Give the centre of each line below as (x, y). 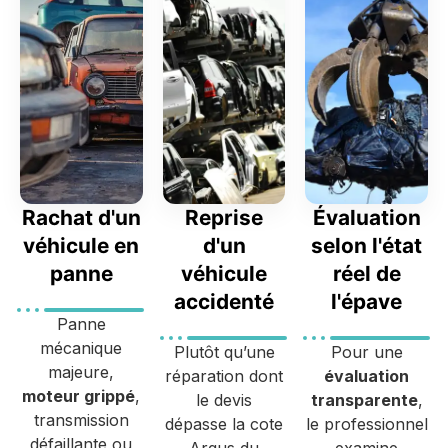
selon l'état (367, 245)
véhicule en (81, 245)
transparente (364, 399)
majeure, (81, 371)
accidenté (224, 301)
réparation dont (224, 375)
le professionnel (366, 423)
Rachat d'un (81, 217)
